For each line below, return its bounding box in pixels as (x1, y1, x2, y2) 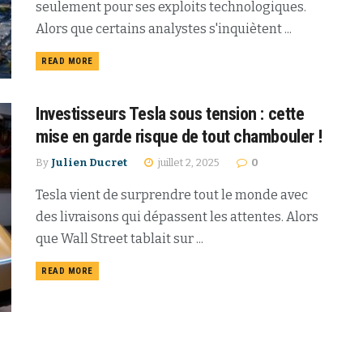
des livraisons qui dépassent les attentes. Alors (36, 209, 318, 225)
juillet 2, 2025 (156, 156, 220, 169)
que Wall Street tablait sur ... (36, 231, 203, 247)
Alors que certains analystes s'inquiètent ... (36, 20, 292, 36)
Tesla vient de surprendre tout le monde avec (36, 187, 308, 203)
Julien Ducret (51, 156, 127, 169)
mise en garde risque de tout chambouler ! (36, 126, 322, 147)
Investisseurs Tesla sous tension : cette (36, 104, 305, 125)
